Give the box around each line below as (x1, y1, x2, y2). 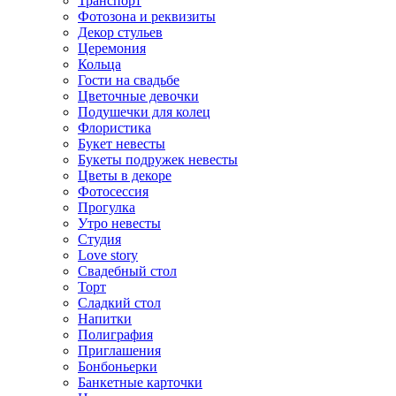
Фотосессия (78, 184, 148, 199)
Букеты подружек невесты (78, 152, 238, 167)
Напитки (78, 311, 132, 326)
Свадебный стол (78, 263, 177, 278)
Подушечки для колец (78, 104, 210, 119)
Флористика (78, 120, 151, 135)
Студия (78, 232, 121, 247)
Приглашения (78, 343, 161, 358)
